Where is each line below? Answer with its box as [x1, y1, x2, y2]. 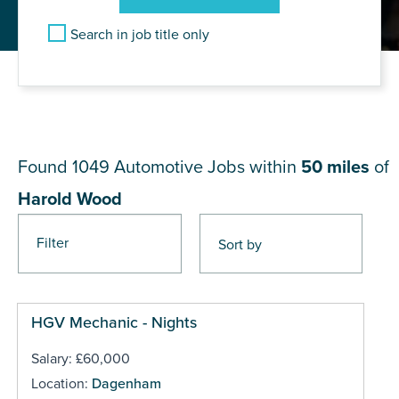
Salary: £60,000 [30, 349, 130, 368]
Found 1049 [18, 156, 114, 178]
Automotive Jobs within [114, 156, 301, 178]
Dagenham [91, 374, 161, 393]
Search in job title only [70, 25, 209, 44]
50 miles [301, 156, 370, 178]
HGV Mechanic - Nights [30, 312, 197, 332]
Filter [37, 233, 69, 252]
